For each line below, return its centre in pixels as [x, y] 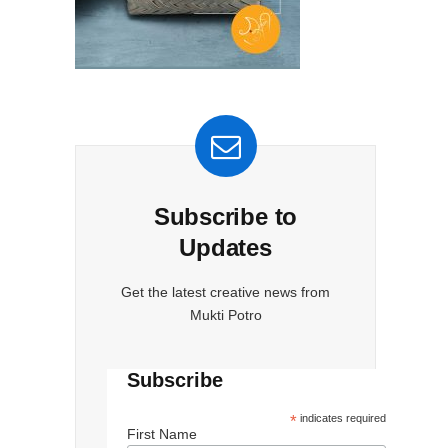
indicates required [342, 417]
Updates [225, 247]
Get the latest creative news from [225, 291]
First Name [162, 433]
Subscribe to [225, 216]
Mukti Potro [225, 314]
